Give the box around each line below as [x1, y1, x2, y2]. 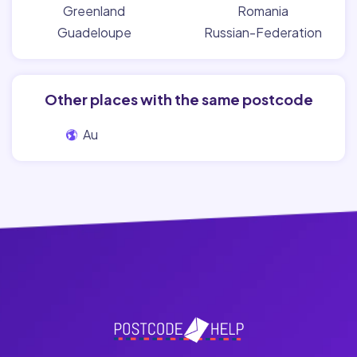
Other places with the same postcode [44, 90, 313, 108]
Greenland [63, 2, 125, 19]
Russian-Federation [204, 24, 322, 41]
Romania [237, 2, 288, 19]
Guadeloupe [57, 24, 131, 41]
